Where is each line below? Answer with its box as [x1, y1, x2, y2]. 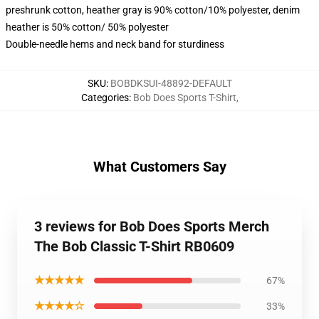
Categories [80, 92, 129, 103]
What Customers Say [93, 158, 226, 175]
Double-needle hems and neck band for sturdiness [6, 38, 224, 50]
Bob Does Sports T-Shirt [132, 92, 236, 103]
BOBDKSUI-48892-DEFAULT [110, 78, 232, 89]
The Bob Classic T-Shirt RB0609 [34, 238, 234, 255]
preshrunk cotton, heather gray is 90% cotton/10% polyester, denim [6, 4, 300, 16]
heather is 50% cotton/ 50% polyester [6, 21, 169, 33]
